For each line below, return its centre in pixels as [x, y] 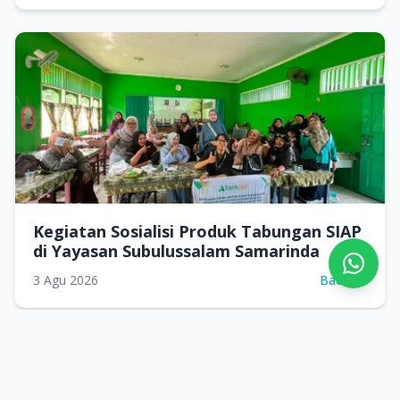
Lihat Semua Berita [187, 358]
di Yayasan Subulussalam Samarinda [176, 250]
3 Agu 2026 [66, 279]
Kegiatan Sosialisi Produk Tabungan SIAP [197, 231]
